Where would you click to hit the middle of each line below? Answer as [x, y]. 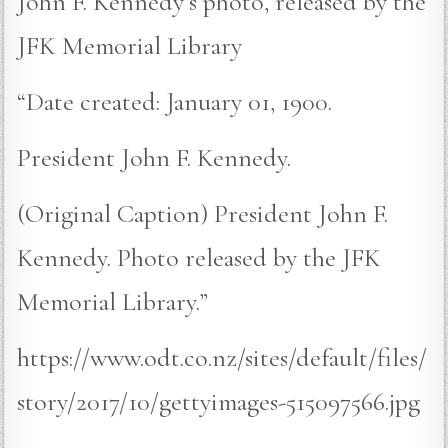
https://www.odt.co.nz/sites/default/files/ [222, 358]
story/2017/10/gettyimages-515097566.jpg [219, 402]
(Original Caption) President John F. [203, 214]
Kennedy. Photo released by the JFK [199, 258]
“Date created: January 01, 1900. [175, 102]
